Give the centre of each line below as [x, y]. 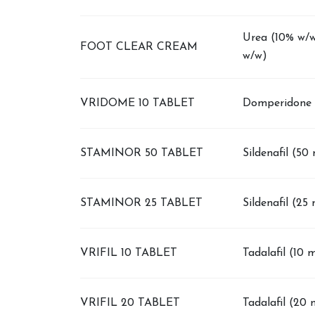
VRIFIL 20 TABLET [130, 303]
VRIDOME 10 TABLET [137, 103]
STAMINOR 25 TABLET [141, 203]
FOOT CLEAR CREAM [139, 47]
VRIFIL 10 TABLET [129, 253]
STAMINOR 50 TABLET [142, 153]
